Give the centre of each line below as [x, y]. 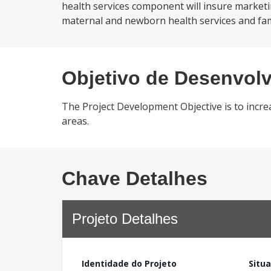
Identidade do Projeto [129, 263]
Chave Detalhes [135, 178]
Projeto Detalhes [125, 219]
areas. [75, 121]
